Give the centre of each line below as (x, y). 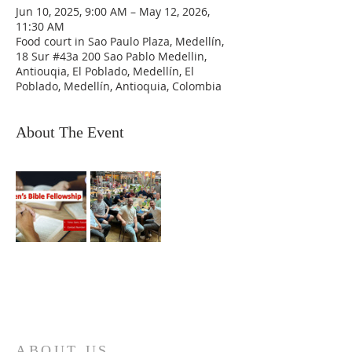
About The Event (70, 132)
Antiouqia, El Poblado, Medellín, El (105, 71)
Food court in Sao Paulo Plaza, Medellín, (120, 41)
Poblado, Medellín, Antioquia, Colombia (119, 86)
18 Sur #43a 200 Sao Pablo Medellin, (111, 56)
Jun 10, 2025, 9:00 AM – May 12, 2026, (113, 11)
